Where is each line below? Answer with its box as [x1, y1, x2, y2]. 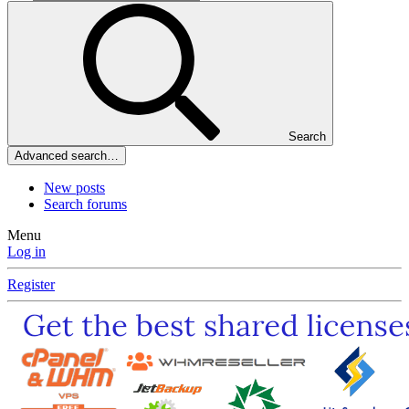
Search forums [44, 196, 127, 213]
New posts [44, 180, 105, 196]
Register [7, 277, 55, 293]
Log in [7, 244, 46, 260]
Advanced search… [15, 149, 119, 163]
